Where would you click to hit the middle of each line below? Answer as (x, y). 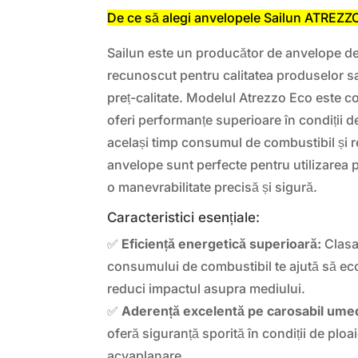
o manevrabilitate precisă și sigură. (213, 187)
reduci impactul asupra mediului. (207, 288)
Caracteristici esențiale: (184, 217)
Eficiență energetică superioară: (222, 243)
